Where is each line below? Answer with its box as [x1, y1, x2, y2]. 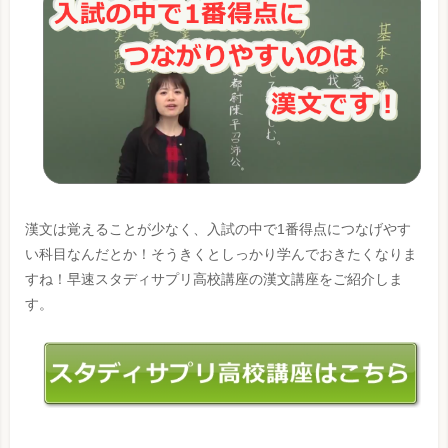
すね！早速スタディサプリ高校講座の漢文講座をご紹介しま [25, 270, 403, 287]
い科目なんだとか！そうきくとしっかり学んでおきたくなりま [25, 245, 417, 262]
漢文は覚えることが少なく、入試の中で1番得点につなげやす [25, 220, 411, 237]
